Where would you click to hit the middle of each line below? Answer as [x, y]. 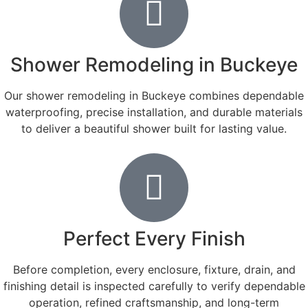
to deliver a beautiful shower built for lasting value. [154, 128]
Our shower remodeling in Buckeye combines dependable [154, 95]
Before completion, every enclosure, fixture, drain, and [154, 269]
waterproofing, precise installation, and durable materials [154, 112]
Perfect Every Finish [154, 238]
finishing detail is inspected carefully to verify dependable [154, 286]
